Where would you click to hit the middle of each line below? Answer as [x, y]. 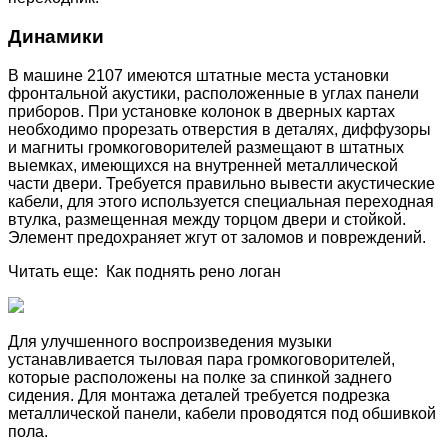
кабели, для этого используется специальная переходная [221, 201]
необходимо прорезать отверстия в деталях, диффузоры [219, 129]
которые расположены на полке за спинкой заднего [200, 377]
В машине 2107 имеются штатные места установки [198, 75]
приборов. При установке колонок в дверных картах [201, 111]
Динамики [56, 36]
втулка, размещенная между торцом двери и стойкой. [207, 219]
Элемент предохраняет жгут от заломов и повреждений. [217, 237]
